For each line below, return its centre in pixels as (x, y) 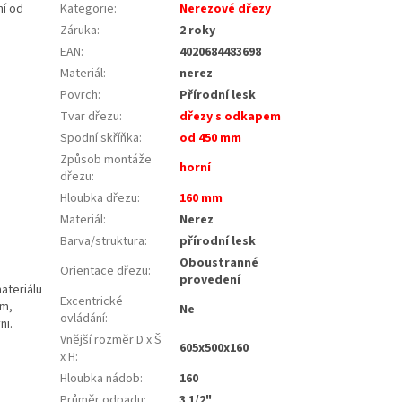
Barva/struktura (103, 241)
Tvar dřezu (90, 116)
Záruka (79, 30)
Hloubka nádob (100, 378)
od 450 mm (211, 138)
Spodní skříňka (100, 138)
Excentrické (92, 301)
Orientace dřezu (105, 271)
